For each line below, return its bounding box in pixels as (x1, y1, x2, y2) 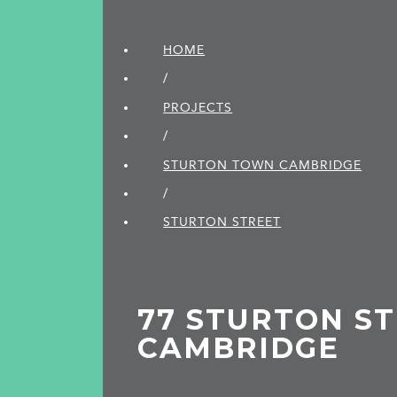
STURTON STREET (163, 214, 282, 230)
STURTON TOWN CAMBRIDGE (163, 157, 362, 173)
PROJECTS (163, 99, 233, 115)
